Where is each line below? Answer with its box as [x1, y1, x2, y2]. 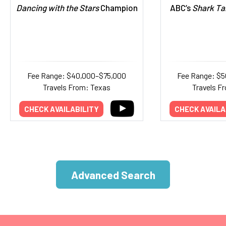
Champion [98, 3, 138, 13]
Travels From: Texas [43, 82, 110, 92]
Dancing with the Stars [16, 3, 99, 13]
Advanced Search [71, 168, 155, 181]
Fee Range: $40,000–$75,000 [27, 71, 126, 80]
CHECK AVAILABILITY [24, 104, 99, 114]
